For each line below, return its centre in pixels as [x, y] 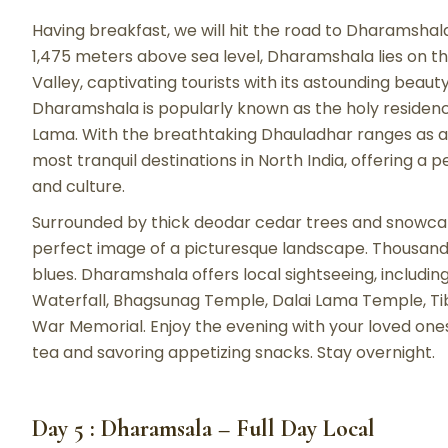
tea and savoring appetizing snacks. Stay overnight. [234, 352]
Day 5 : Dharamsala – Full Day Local [204, 428]
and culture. [79, 186]
